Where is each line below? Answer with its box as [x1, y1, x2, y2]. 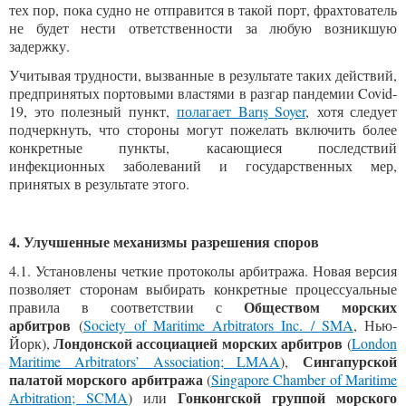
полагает [177, 101, 238, 121]
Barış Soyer [237, 101, 305, 121]
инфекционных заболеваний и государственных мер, [9, 156, 397, 175]
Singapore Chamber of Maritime [211, 370, 398, 389]
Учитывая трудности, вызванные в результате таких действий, [9, 65, 397, 84]
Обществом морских [244, 296, 397, 317]
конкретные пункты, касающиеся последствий [9, 138, 397, 157]
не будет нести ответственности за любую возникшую [9, 18, 397, 37]
